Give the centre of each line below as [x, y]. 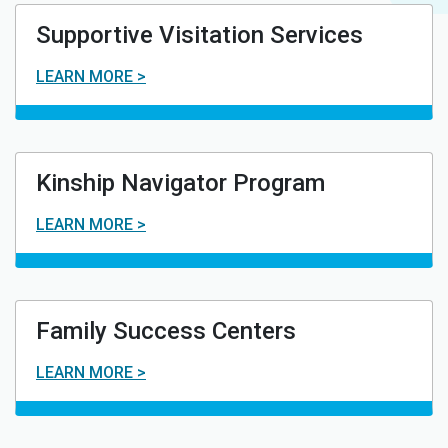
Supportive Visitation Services [199, 34]
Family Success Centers [166, 330]
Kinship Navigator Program [180, 182]
